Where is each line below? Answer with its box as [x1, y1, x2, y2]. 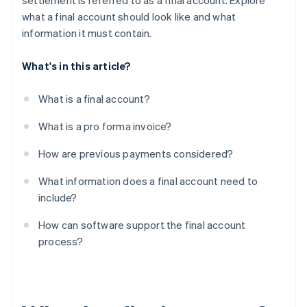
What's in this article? [22, 59, 131, 73]
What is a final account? [38, 92, 150, 106]
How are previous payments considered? [38, 147, 234, 161]
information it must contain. [22, 26, 152, 40]
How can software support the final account [38, 218, 246, 232]
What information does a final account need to [38, 174, 258, 188]
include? [38, 191, 77, 205]
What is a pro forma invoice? [38, 119, 172, 134]
